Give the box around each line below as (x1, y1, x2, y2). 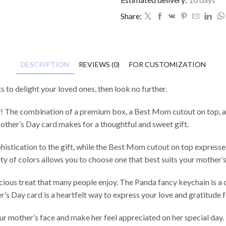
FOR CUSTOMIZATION (129, 60, 206, 69)
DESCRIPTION (20, 60, 69, 69)
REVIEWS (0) (78, 60, 120, 69)
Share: (121, 11, 142, 21)
